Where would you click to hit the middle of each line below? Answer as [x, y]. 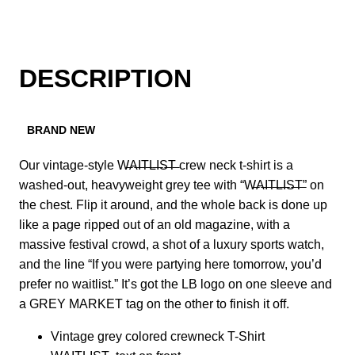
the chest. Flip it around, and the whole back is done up [173, 204]
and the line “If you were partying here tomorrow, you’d [170, 264]
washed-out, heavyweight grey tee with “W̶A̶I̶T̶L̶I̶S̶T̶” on [172, 185]
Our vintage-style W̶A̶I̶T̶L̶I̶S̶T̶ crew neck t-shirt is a [156, 165]
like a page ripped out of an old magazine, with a [155, 224]
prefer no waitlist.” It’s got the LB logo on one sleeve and [176, 284]
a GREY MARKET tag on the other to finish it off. [154, 303]
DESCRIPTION [105, 78]
